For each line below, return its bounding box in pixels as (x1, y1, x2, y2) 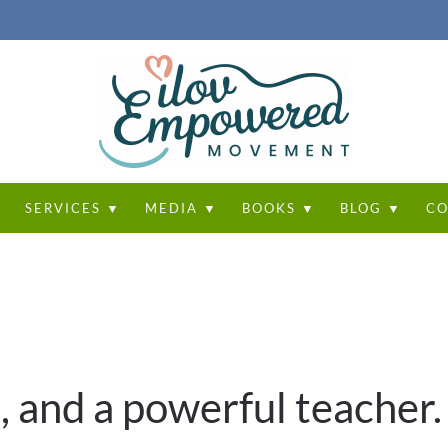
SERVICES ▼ (24, 199, 121, 216)
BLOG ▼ (339, 199, 402, 216)
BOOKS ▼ (241, 199, 316, 216)
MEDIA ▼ (144, 199, 218, 216)
